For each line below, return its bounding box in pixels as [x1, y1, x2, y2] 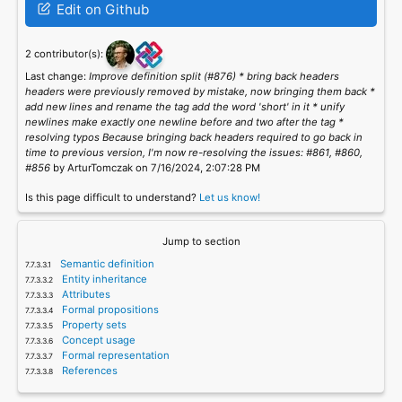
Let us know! [198, 190, 260, 204]
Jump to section [162, 234, 240, 248]
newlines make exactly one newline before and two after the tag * [24, 116, 344, 129]
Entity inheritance [59, 272, 148, 285]
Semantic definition [57, 257, 155, 270]
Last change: [24, 70, 89, 83]
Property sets [59, 318, 127, 331]
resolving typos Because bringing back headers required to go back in [24, 131, 363, 144]
